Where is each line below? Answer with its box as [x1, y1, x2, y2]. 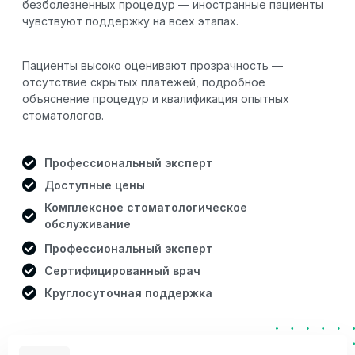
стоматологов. [22, 108, 104, 122]
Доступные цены [44, 177, 145, 192]
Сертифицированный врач [44, 263, 200, 277]
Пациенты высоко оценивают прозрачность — [22, 58, 283, 72]
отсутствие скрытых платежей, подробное [22, 74, 265, 89]
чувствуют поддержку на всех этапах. [22, 14, 239, 29]
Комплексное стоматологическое [44, 200, 247, 214]
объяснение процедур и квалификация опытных [22, 91, 289, 105]
